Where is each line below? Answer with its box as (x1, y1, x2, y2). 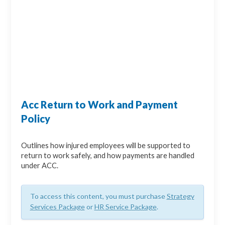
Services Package (30, 202, 85, 211)
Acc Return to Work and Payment (21, 98, 178, 111)
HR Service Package (94, 202, 157, 211)
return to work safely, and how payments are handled (21, 151, 195, 160)
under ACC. (21, 161, 59, 170)
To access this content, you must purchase (30, 192, 167, 201)
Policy (21, 113, 51, 125)
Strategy (166, 192, 194, 201)
